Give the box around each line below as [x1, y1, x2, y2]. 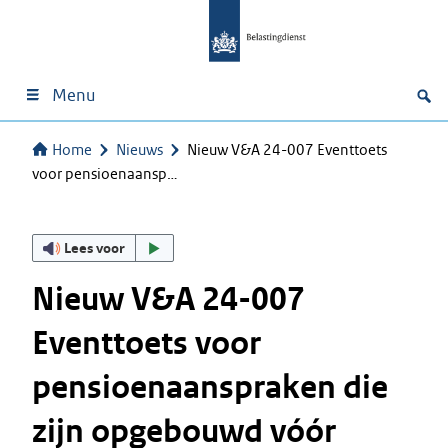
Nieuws [116, 140, 163, 159]
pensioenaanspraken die [32, 367, 388, 408]
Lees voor [64, 238, 126, 257]
